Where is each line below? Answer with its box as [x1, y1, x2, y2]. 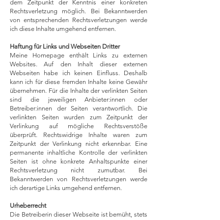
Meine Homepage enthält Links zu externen [10, 52, 147, 59]
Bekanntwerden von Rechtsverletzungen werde [10, 175, 147, 183]
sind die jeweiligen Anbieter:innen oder [10, 96, 147, 103]
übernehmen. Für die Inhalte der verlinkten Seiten [10, 87, 147, 94]
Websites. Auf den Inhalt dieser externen [10, 60, 147, 68]
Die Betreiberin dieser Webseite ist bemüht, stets [10, 211, 147, 218]
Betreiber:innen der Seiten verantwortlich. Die [10, 105, 147, 112]
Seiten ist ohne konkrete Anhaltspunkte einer [10, 158, 147, 165]
